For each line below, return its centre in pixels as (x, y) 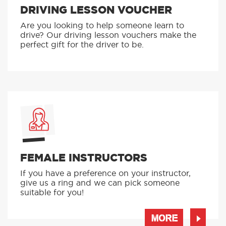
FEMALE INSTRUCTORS (84, 175)
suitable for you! (52, 209)
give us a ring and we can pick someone (100, 200)
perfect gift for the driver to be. (82, 61)
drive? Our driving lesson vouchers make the (108, 52)
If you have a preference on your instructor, (105, 190)
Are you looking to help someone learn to (102, 42)
